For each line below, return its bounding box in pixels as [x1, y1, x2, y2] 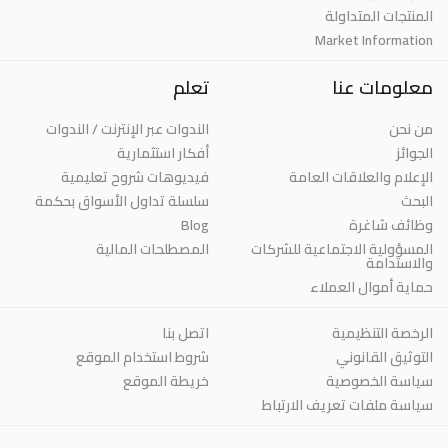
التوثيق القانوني [336, 343, 433, 370]
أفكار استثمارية [117, 139, 209, 166]
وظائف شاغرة [349, 211, 433, 238]
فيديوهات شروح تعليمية [61, 163, 209, 190]
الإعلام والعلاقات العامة [289, 163, 433, 190]
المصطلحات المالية [96, 235, 209, 262]
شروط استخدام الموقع [76, 343, 209, 370]
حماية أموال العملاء [310, 273, 433, 300]
